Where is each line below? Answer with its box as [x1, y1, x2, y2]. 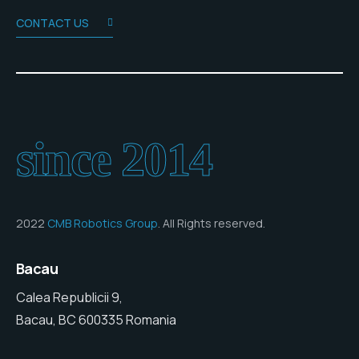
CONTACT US [16, 14, 89, 30]
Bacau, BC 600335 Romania [16, 311, 176, 329]
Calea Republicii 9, [16, 288, 123, 307]
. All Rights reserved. [158, 216, 265, 232]
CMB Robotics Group [47, 216, 158, 232]
